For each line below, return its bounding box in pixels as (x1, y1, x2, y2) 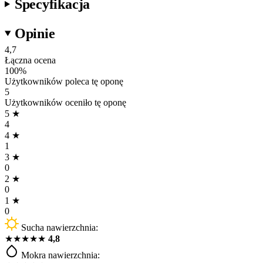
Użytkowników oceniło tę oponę (5, 97, 126, 107)
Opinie (14, 25, 55, 41)
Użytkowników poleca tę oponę (5, 76, 123, 86)
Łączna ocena (5, 55, 56, 65)
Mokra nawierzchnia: (21, 250, 100, 260)
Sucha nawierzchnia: (21, 222, 98, 232)
